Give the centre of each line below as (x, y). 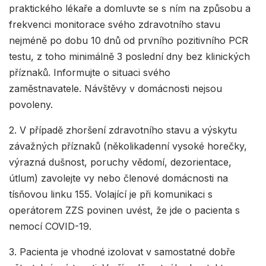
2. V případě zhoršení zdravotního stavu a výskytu (123, 130)
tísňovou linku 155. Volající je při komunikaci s (111, 194)
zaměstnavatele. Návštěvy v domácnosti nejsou (115, 88)
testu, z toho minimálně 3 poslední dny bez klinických (129, 56)
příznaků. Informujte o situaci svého (90, 72)
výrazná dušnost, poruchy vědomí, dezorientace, (120, 162)
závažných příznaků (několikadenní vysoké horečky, (128, 146)
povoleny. (31, 104)
